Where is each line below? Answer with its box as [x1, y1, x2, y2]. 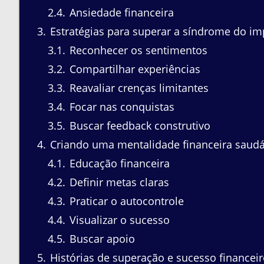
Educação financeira [67, 156, 170, 170]
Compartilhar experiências [67, 61, 200, 76]
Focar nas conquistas [67, 99, 174, 114]
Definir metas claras [67, 174, 169, 189]
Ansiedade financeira [67, 5, 174, 19]
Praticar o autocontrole [67, 193, 184, 208]
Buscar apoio [67, 231, 135, 246]
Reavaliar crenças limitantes [67, 80, 209, 95]
